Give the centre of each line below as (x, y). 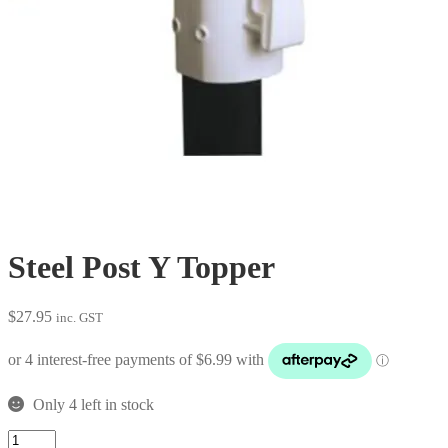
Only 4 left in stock (93, 404)
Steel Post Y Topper (141, 267)
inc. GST (79, 317)
